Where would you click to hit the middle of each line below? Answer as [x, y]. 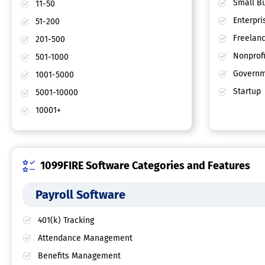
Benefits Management [79, 256]
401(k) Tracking [66, 221]
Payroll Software [80, 195]
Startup [245, 92]
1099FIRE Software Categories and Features [145, 166]
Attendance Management [85, 238]
